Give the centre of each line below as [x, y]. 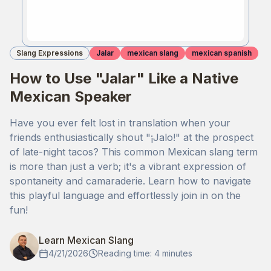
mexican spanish [222, 53]
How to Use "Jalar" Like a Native [124, 79]
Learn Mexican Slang [86, 240]
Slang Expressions [50, 53]
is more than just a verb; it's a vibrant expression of [128, 167]
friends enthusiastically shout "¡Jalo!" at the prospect [132, 138]
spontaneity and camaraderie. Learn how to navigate [130, 181]
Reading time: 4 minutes [145, 253]
